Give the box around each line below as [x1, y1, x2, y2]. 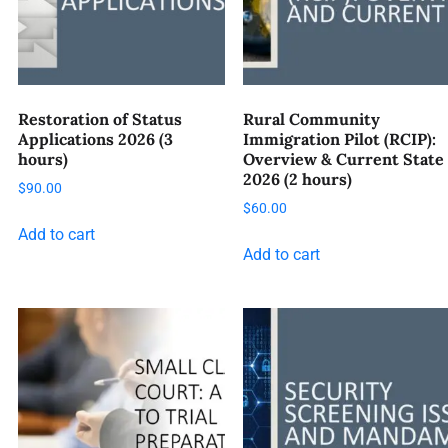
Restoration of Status [18, 108, 182, 129]
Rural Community [242, 108, 380, 129]
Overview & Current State [242, 148, 444, 169]
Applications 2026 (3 [18, 128, 173, 149]
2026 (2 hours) [242, 168, 352, 189]
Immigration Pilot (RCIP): [242, 128, 436, 149]
